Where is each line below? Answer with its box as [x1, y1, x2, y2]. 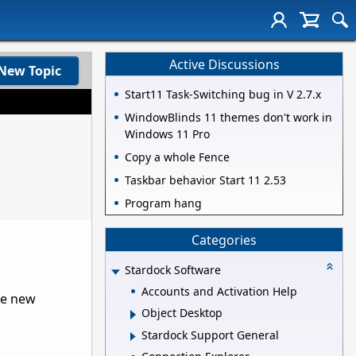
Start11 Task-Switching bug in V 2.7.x [125, 87, 321, 103]
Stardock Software [125, 262, 221, 278]
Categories [192, 230, 257, 249]
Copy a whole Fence [125, 149, 230, 165]
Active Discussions [168, 55, 280, 73]
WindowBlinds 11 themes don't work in [125, 110, 332, 126]
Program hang [125, 195, 202, 211]
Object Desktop [141, 305, 222, 321]
